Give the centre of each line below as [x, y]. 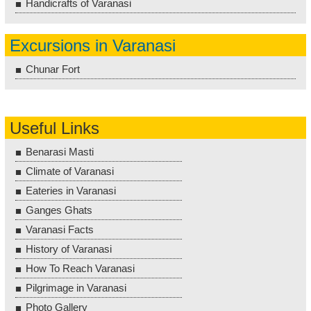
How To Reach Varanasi [80, 268]
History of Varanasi [69, 249]
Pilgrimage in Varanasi [76, 288]
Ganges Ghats [59, 210]
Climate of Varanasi [70, 171]
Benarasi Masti [60, 152]
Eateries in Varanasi [71, 191]
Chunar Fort [53, 69]
